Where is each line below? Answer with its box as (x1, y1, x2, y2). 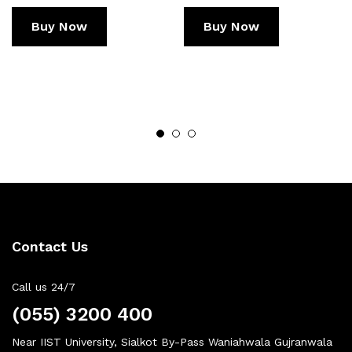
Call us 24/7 (12, 280, 75, 293)
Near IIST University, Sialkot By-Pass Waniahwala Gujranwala (12, 335, 332, 348)
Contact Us (12, 237, 88, 255)
